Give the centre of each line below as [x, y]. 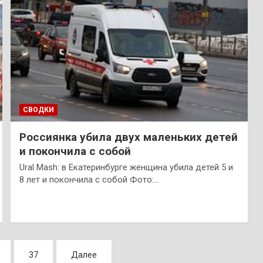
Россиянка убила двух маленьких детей [128, 137]
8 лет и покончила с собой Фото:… [89, 179]
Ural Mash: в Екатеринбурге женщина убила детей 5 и [126, 167]
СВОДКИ [38, 109]
